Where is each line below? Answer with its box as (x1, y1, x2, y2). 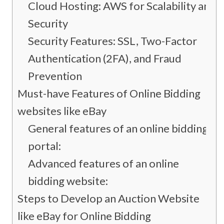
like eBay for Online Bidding (17, 209, 151, 223)
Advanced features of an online (28, 156, 179, 170)
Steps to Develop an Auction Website (17, 191, 199, 205)
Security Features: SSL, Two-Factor (28, 34, 197, 48)
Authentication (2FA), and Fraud (28, 51, 181, 65)
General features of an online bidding (28, 121, 208, 135)
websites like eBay (17, 104, 106, 118)
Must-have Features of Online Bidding (17, 86, 200, 100)
